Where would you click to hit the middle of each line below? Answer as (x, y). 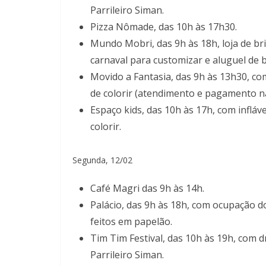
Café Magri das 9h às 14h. (147, 188)
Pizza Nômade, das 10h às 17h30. (164, 26)
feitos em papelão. (131, 221)
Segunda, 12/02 (102, 160)
